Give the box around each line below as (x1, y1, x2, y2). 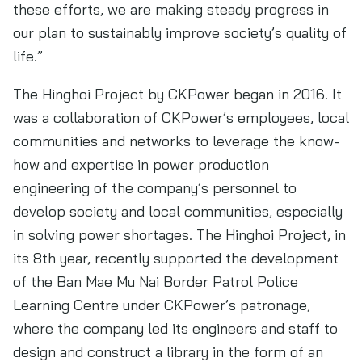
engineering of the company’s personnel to (13, 179, 297, 197)
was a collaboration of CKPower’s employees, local (13, 108, 349, 127)
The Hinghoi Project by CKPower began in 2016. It (13, 85, 342, 103)
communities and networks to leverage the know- (13, 132, 339, 150)
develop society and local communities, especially (13, 202, 343, 221)
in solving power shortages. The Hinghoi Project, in (13, 225, 346, 244)
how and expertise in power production (13, 155, 269, 174)
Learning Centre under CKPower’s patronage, (13, 296, 310, 314)
